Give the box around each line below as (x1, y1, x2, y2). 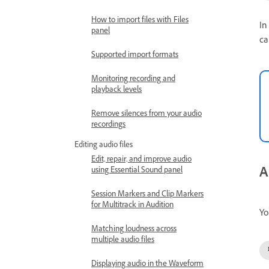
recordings (91, 119, 125, 131)
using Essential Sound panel (91, 165, 183, 177)
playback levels (91, 85, 142, 97)
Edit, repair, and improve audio (91, 154, 192, 166)
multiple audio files (91, 235, 154, 247)
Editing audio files (74, 140, 133, 152)
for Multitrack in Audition (91, 200, 174, 212)
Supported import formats (91, 50, 178, 62)
